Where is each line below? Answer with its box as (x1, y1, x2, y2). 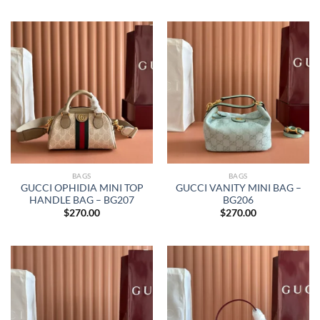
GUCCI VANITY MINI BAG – (175, 181, 301, 194)
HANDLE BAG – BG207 (29, 194, 134, 206)
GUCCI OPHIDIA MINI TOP (20, 181, 144, 194)
